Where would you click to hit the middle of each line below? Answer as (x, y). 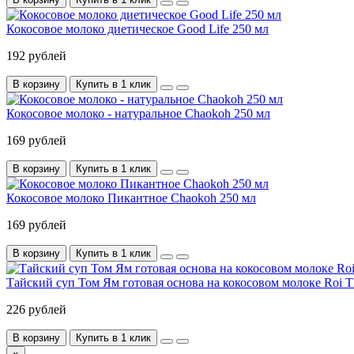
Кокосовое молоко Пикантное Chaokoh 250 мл (131, 198)
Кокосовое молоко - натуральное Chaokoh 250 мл (138, 113)
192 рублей (36, 55)
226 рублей (36, 309)
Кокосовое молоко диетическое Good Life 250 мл (137, 28)
